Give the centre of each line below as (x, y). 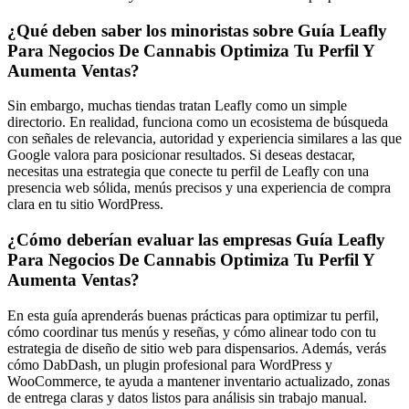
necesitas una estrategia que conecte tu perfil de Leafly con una (188, 172)
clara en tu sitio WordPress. (85, 204)
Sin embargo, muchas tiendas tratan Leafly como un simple (177, 106)
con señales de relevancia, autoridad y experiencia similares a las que (204, 139)
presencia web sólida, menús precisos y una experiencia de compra (199, 188)
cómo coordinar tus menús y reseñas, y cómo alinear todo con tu (192, 331)
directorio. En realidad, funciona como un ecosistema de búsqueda (198, 122)
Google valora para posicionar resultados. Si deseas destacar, (181, 155)
